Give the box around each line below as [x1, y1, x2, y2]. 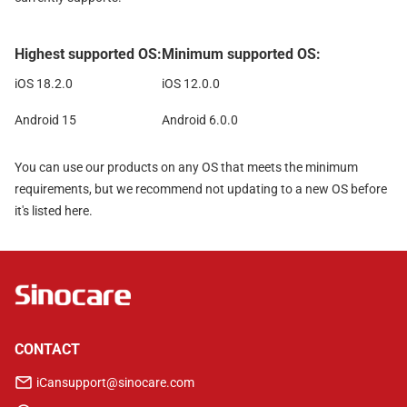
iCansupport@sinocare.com [36, 375, 194, 390]
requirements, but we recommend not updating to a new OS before [15, 182, 387, 196]
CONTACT [15, 341, 80, 358]
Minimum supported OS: [162, 45, 321, 63]
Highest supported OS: [15, 45, 162, 63]
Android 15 [15, 113, 76, 127]
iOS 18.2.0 [15, 76, 73, 91]
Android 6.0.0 [162, 113, 238, 127]
